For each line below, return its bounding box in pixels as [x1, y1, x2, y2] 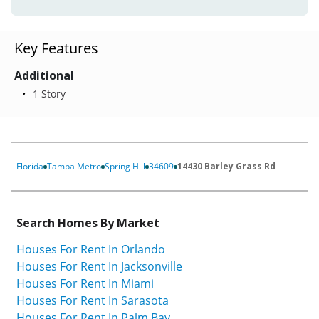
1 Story [29, 87, 66, 101]
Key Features [14, 38, 98, 58]
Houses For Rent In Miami [16, 275, 154, 291]
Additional [14, 68, 74, 84]
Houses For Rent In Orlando [16, 241, 165, 257]
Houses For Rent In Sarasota [16, 292, 169, 308]
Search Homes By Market [16, 215, 159, 231]
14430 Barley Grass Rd [177, 160, 276, 173]
